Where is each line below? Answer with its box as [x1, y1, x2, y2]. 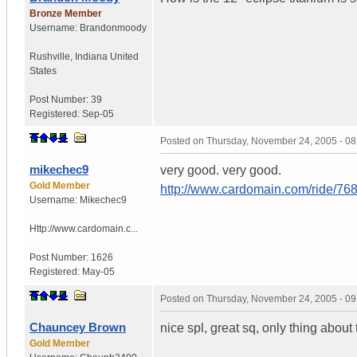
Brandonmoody [80, 22, 147, 33]
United [110, 50, 139, 62]
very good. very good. [160, 163, 281, 177]
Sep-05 [82, 108, 114, 120]
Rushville [29, 50, 70, 62]
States [29, 65, 57, 76]
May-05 [82, 265, 115, 277]
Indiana [75, 50, 108, 62]
